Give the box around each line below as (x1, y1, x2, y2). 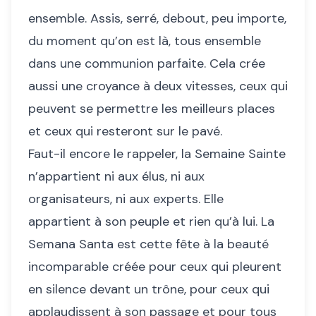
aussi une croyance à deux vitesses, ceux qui (28, 78, 288, 95)
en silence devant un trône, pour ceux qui (28, 281, 269, 298)
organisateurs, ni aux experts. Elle (28, 190, 224, 208)
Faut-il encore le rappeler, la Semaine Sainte (28, 145, 286, 163)
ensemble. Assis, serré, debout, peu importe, (28, 10, 286, 28)
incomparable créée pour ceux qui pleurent (28, 258, 281, 276)
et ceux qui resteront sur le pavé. (28, 123, 222, 140)
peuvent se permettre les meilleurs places (28, 100, 275, 118)
